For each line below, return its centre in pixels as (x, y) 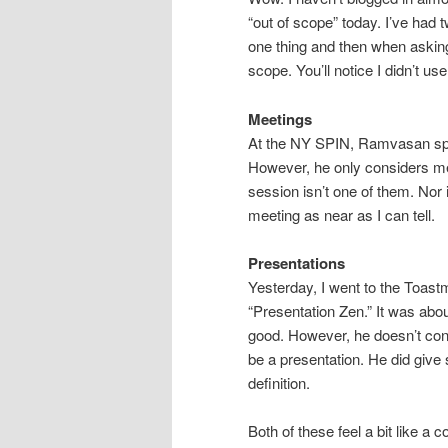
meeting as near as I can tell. (341, 214)
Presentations (296, 263)
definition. (279, 383)
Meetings (280, 118)
